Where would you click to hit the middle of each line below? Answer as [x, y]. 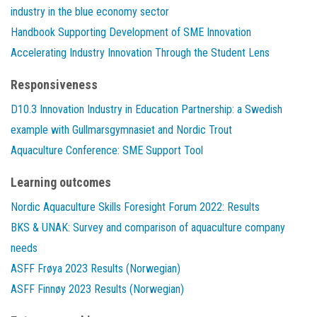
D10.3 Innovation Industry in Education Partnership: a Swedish [146, 110]
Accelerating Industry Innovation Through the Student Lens [140, 53]
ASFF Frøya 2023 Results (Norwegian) [96, 269]
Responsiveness [54, 85]
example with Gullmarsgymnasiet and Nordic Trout [121, 130]
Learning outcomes [61, 183]
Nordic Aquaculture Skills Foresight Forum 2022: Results [135, 207]
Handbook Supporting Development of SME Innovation [131, 33]
